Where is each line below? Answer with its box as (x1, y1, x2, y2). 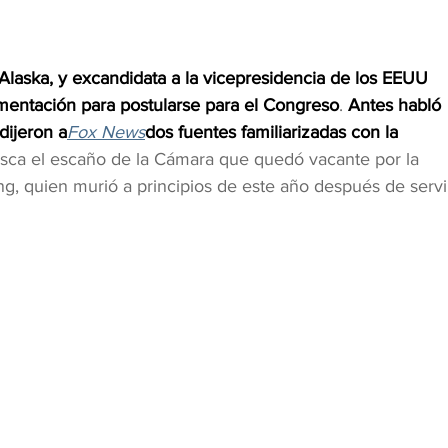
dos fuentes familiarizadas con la (145, 122, 403, 143)
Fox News (67, 122, 145, 143)
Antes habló (348, 95, 446, 116)
